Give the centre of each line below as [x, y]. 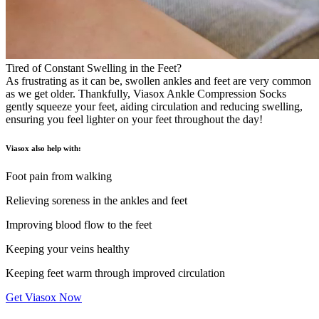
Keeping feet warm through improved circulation [115, 273]
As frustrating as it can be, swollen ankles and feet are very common [158, 80]
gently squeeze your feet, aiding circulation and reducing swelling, [154, 106]
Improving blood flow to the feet [79, 224]
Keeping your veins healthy [68, 249]
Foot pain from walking [59, 176]
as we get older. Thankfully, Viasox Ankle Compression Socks [146, 93]
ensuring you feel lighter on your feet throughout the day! [134, 119]
